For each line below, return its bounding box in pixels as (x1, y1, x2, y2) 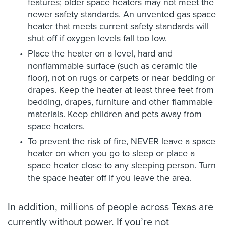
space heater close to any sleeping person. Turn (28, 160, 216, 171)
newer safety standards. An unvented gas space (28, 9, 216, 20)
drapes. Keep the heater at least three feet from (28, 84, 214, 95)
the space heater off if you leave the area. (28, 172, 191, 183)
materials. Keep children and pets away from (28, 108, 202, 120)
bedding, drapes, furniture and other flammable (28, 96, 213, 107)
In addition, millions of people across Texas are (8, 201, 213, 213)
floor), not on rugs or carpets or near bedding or (28, 72, 215, 83)
